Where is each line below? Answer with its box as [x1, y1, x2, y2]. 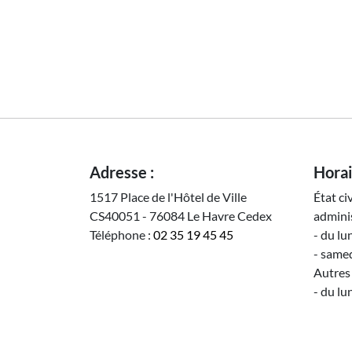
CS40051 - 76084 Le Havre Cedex [90, 208, 272, 223]
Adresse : [90, 163, 154, 181]
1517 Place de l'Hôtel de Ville [90, 189, 247, 204]
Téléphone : [90, 227, 153, 242]
